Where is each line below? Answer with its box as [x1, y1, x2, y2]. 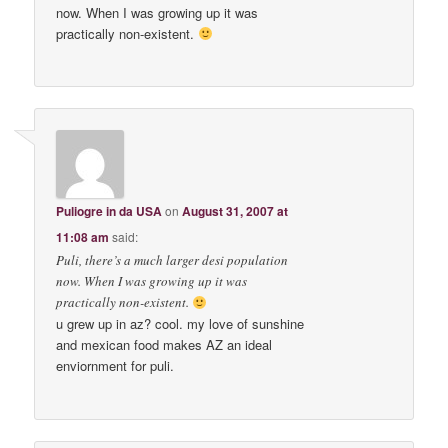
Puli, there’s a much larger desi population [56, 251, 289, 270]
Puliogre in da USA [56, 202, 163, 221]
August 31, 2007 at [182, 202, 289, 221]
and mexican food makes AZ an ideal [56, 335, 273, 355]
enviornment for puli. [56, 356, 175, 376]
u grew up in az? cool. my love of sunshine [56, 314, 305, 334]
